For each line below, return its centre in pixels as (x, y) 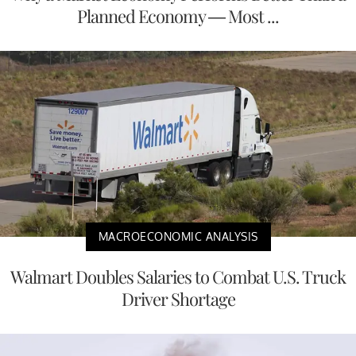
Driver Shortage (178, 299)
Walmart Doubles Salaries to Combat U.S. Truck (178, 277)
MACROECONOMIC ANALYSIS (178, 237)
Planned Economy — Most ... (178, 15)
